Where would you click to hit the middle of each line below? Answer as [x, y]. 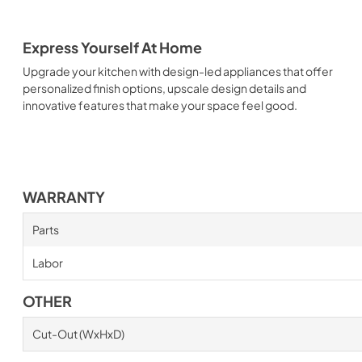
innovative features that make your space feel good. [160, 105]
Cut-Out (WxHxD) [78, 333]
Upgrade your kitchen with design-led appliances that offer [178, 71]
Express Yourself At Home [112, 47]
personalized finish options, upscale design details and [164, 88]
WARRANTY [64, 197]
